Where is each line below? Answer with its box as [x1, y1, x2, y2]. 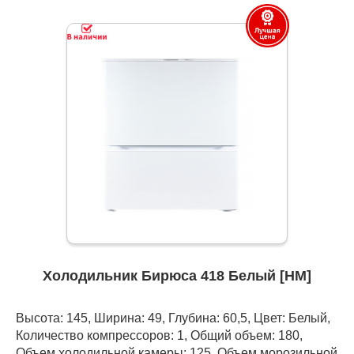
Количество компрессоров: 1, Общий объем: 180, [16, 328, 303, 343]
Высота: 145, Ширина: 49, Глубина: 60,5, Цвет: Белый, [16, 311, 330, 326]
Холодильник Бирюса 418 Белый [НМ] [43, 268, 311, 284]
